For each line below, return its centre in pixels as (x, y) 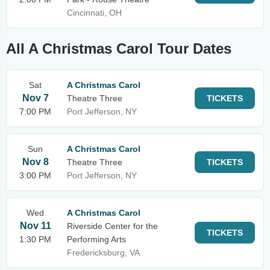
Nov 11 (35, 226)
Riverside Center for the (112, 226)
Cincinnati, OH (94, 13)
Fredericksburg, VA (103, 253)
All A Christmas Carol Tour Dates (119, 49)
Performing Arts (96, 239)
